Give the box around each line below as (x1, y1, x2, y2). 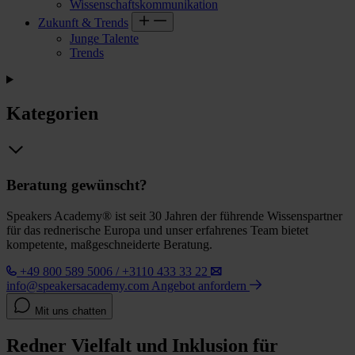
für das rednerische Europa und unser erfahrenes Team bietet (6, 223, 308, 237)
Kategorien (6, 102, 98, 124)
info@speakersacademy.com (6, 278, 149, 292)
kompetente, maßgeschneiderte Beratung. (6, 237, 212, 251)
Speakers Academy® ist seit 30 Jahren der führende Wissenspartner (6, 208, 342, 223)
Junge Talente (70, 31, 139, 45)
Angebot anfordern (151, 278, 250, 292)
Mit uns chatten (35, 304, 106, 317)
